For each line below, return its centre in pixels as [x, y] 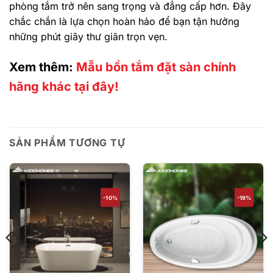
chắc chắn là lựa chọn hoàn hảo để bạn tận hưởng [124, 22]
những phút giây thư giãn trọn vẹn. [88, 37]
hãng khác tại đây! [64, 86]
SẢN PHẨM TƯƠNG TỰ [67, 142]
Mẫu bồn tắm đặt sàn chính [156, 67]
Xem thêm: [43, 67]
